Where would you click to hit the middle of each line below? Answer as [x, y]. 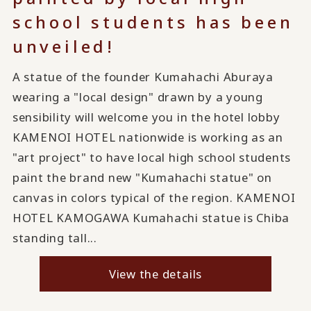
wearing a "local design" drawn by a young [137, 96]
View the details [155, 274]
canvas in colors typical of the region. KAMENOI [154, 197]
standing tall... [54, 237]
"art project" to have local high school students [152, 157]
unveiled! [64, 46]
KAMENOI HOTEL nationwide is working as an [148, 137]
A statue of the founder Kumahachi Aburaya [143, 76]
